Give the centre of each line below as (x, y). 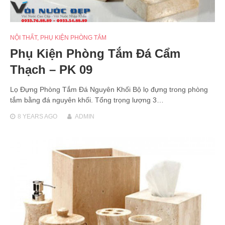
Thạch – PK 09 (51, 70)
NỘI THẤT (24, 38)
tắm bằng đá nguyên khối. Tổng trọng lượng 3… (87, 100)
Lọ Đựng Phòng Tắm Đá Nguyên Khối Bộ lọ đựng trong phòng (109, 90)
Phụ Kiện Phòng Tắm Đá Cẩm (95, 54)
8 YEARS (30, 117)
